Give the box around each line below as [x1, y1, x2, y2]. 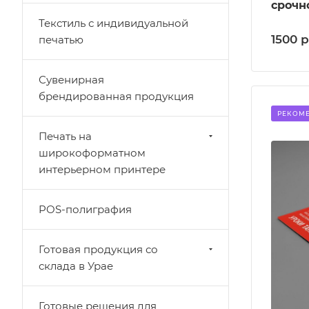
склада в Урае [39, 259, 113, 272]
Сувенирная [39, 73, 104, 86]
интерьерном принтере [39, 163, 166, 176]
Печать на [39, 130, 92, 143]
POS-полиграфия [39, 203, 132, 216]
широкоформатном [39, 146, 146, 159]
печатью [39, 33, 83, 46]
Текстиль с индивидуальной [39, 17, 188, 30]
